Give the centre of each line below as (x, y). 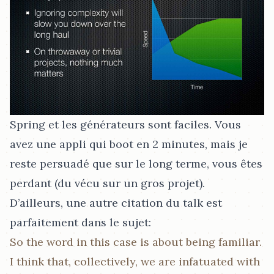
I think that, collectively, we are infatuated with (135, 261)
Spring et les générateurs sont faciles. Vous (125, 124)
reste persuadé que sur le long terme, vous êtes (136, 163)
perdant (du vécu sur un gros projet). (107, 183)
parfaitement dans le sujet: (80, 222)
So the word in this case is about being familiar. (136, 242)
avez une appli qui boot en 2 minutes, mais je (129, 144)
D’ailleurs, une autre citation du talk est (116, 202)
